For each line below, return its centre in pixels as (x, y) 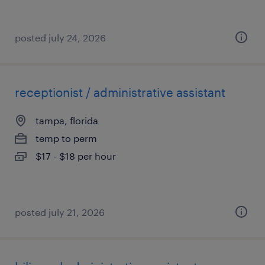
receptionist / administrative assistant (120, 92)
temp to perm (66, 138)
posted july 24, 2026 (60, 38)
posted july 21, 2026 (60, 212)
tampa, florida (67, 120)
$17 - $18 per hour (76, 156)
